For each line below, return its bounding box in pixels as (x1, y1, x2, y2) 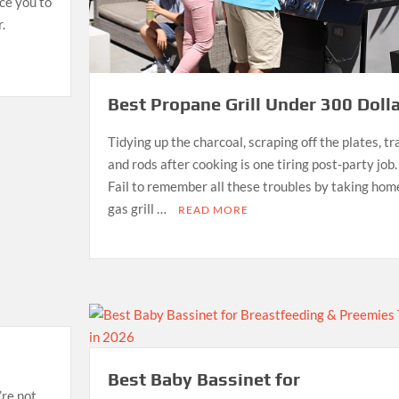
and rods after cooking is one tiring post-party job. (107, 156, 397, 173)
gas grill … (107, 200, 169, 217)
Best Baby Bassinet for (107, 368, 300, 389)
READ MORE (177, 203, 248, 217)
